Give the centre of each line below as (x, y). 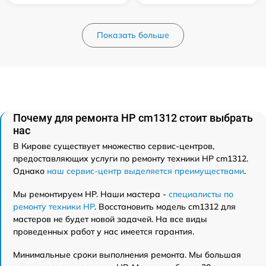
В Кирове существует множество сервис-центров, (114, 146)
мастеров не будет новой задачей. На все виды (110, 219)
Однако (30, 171)
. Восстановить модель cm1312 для (165, 207)
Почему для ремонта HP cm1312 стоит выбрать (133, 118)
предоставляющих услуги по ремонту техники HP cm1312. (131, 159)
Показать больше (133, 35)
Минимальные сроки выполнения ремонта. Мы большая (127, 255)
